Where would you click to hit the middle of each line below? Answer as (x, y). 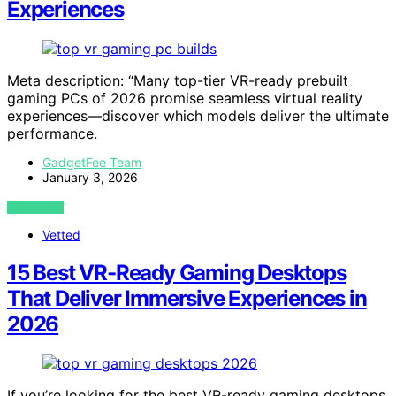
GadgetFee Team (92, 162)
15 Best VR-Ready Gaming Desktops (177, 272)
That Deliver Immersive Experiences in (187, 298)
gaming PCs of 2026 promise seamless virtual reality (185, 98)
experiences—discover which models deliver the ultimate (198, 115)
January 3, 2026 (90, 177)
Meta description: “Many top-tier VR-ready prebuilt (178, 80)
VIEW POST (36, 207)
